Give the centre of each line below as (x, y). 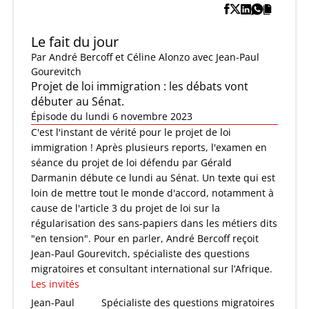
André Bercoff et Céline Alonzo (119, 57)
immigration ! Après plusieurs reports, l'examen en (149, 148)
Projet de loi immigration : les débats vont (140, 87)
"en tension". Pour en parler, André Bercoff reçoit (145, 239)
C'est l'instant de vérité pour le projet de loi (131, 132)
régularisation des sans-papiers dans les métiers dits (154, 223)
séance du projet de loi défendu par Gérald (131, 163)
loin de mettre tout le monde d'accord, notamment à (152, 193)
